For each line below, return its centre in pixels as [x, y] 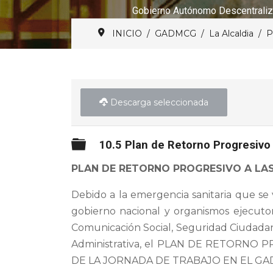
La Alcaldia [232, 34]
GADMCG [176, 34]
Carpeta [106, 144]
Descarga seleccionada [159, 103]
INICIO [127, 34]
